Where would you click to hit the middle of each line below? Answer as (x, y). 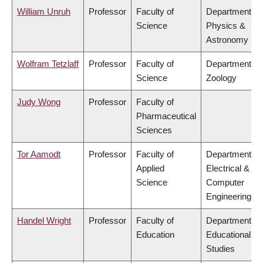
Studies (220, 249)
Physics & (226, 26)
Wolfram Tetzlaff (48, 64)
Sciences (154, 130)
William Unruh (44, 12)
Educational (228, 235)
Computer (225, 183)
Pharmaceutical (166, 116)
